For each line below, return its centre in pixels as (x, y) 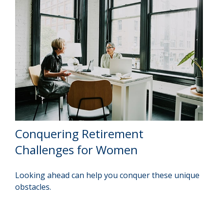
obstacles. (33, 187)
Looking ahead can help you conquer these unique (108, 175)
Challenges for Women (77, 149)
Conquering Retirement (80, 133)
